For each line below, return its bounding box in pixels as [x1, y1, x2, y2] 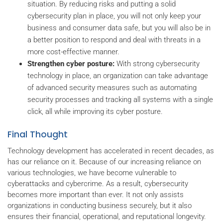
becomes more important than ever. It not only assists [7, 190, 184, 200]
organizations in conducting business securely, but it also [7, 201, 192, 211]
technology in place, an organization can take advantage [27, 71, 208, 80]
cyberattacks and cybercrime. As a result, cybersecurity [7, 179, 188, 189]
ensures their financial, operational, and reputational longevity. [7, 212, 206, 222]
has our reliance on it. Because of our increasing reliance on [7, 157, 201, 167]
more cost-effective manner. [27, 47, 119, 56]
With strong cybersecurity [114, 59, 200, 68]
